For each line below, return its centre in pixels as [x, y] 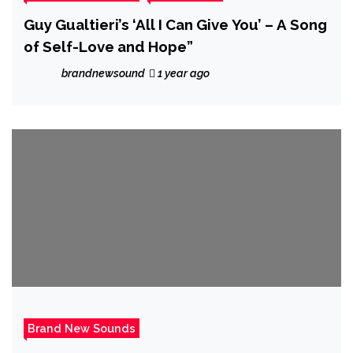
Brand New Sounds [82, 328]
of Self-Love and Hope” [108, 46]
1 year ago [182, 73]
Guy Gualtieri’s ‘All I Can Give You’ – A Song [175, 24]
